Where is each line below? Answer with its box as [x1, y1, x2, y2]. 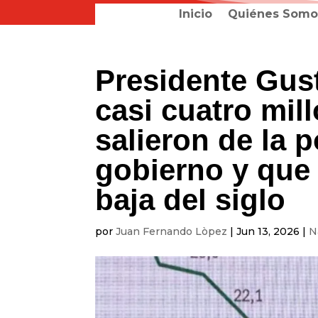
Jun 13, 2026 [236, 225, 300, 238]
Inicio [178, 7, 212, 21]
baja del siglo [95, 183, 286, 216]
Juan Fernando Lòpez [116, 225, 228, 238]
